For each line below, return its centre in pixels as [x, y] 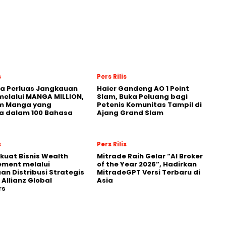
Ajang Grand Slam [130, 113]
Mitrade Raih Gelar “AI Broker [150, 156]
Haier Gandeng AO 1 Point [143, 89]
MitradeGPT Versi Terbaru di [149, 172]
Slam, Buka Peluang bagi [142, 97]
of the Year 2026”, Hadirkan [147, 164]
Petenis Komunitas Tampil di [149, 105]
